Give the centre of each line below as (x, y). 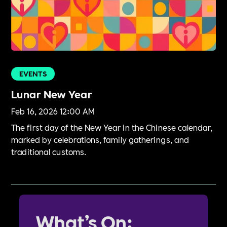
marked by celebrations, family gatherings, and (100, 139)
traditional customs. (49, 152)
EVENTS (33, 74)
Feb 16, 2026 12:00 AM (53, 111)
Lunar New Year (52, 94)
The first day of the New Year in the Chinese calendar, (112, 127)
